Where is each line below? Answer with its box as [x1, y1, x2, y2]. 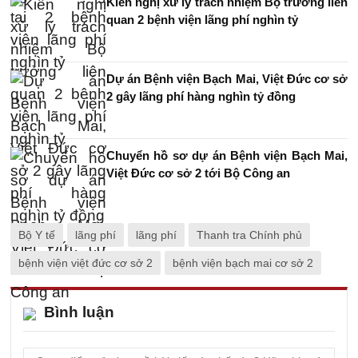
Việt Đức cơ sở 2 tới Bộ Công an [106, 166, 290, 180]
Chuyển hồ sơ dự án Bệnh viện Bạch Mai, [106, 149, 348, 162]
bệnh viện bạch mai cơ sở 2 [173, 257, 313, 269]
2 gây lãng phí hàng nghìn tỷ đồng [106, 89, 296, 103]
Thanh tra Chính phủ [197, 229, 302, 241]
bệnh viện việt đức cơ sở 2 [18, 257, 153, 269]
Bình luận [44, 304, 114, 320]
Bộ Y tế [18, 229, 55, 241]
